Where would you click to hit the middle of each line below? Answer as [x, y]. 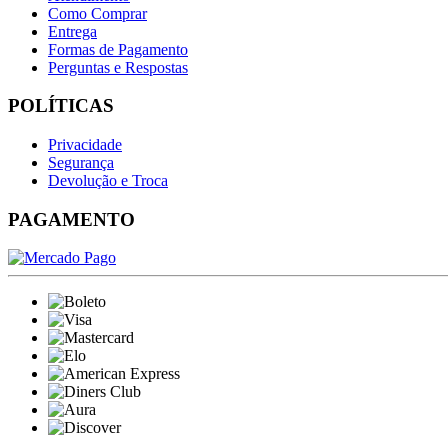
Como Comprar [97, 13]
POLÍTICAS [61, 106]
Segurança [81, 163]
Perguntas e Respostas [118, 67]
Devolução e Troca [108, 181]
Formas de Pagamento [118, 49]
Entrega [72, 31]
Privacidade [85, 145]
